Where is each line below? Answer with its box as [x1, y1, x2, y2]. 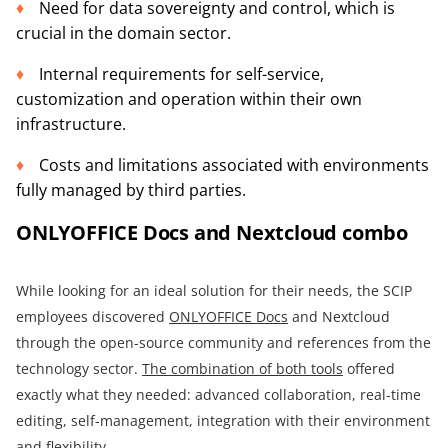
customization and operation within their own [16, 88, 362, 111]
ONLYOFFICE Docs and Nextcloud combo [16, 218, 408, 246]
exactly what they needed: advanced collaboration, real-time [16, 384, 421, 404]
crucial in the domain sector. [16, 22, 231, 45]
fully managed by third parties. [16, 179, 246, 202]
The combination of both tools [142, 358, 343, 378]
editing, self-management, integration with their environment [16, 410, 430, 430]
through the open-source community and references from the [16, 332, 431, 352]
